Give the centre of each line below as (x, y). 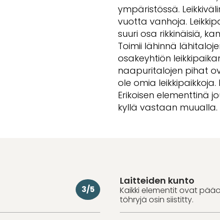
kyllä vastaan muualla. (168, 107)
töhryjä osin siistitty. (157, 199)
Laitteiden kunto (157, 180)
